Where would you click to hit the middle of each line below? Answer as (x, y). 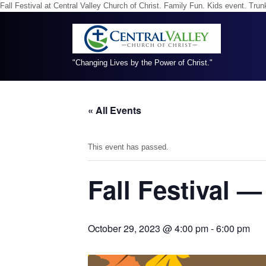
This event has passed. (128, 147)
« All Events (115, 110)
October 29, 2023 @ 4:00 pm (148, 228)
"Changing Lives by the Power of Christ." (142, 63)
